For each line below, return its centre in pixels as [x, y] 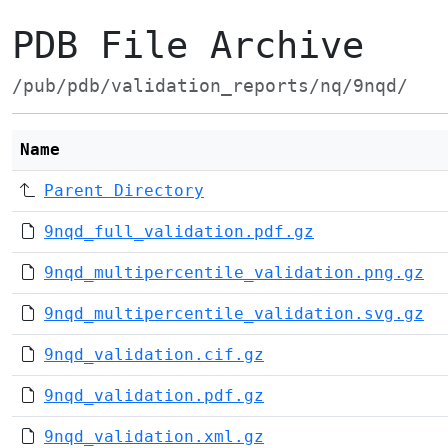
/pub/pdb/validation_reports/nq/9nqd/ [210, 86]
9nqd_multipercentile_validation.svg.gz [234, 313]
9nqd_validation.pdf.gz [154, 395]
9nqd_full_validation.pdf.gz [179, 231]
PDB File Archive [188, 45]
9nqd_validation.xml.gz [154, 436]
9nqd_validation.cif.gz [154, 354]
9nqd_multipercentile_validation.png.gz [234, 272]
